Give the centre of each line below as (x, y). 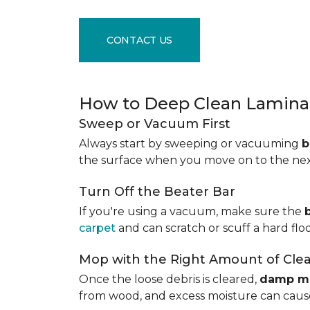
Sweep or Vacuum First (155, 124)
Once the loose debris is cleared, (169, 279)
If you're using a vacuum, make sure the (192, 211)
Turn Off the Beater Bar (157, 192)
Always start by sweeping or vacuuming (190, 144)
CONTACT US (140, 40)
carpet (97, 228)
